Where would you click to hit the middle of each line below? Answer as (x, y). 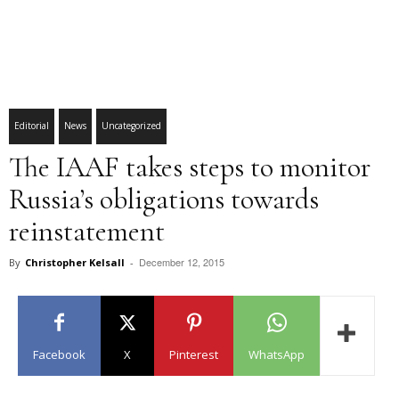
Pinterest (194, 354)
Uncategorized (131, 126)
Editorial (32, 126)
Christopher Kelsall (75, 262)
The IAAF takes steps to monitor (190, 167)
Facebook (59, 354)
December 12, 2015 (182, 262)
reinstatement (87, 231)
